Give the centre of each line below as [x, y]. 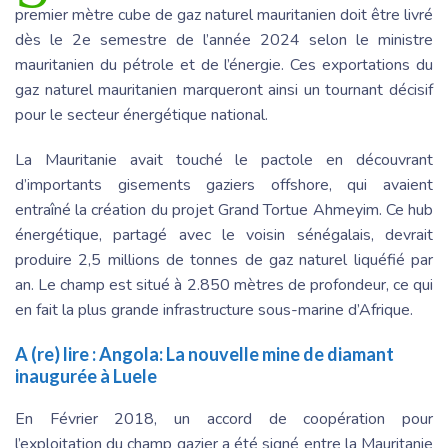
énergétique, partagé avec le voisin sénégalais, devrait [224, 234]
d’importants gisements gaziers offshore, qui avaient [224, 184]
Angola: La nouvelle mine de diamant [246, 353]
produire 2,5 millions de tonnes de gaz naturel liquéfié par [224, 259]
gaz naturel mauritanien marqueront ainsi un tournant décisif [224, 89]
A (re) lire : [57, 353]
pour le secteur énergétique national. [143, 114]
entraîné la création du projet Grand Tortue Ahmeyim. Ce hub [224, 209]
